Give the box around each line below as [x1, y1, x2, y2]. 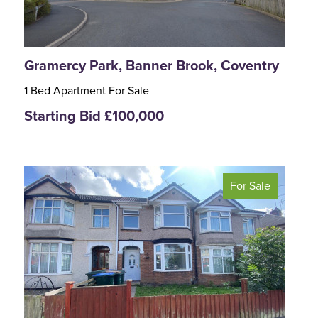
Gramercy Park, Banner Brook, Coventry [24, 57, 279, 75]
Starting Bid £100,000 [24, 108, 164, 126]
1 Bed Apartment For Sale [24, 85, 149, 97]
